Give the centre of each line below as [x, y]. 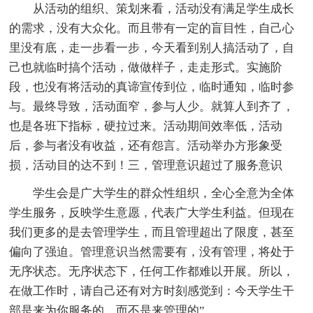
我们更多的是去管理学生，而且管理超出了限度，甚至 [152, 233]
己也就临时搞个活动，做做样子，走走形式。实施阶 [146, 68]
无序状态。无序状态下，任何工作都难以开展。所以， [152, 272]
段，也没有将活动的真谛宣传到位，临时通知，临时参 [152, 87]
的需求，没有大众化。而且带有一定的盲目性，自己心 [152, 29]
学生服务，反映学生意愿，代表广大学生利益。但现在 [152, 213]
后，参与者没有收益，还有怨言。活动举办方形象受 [146, 146]
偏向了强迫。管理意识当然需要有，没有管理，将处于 [152, 252]
